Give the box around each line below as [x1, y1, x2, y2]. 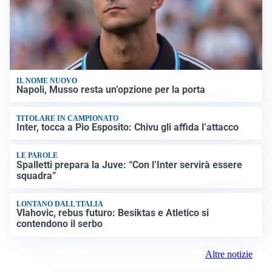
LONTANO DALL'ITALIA [16, 200, 104, 209]
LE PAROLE [16, 151, 58, 160]
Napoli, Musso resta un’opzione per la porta [16, 84, 206, 96]
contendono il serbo [16, 218, 103, 230]
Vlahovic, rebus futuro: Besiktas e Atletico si [16, 207, 209, 219]
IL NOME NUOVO [16, 76, 78, 85]
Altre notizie [205, 248, 253, 259]
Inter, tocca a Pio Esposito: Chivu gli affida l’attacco [16, 121, 239, 133]
